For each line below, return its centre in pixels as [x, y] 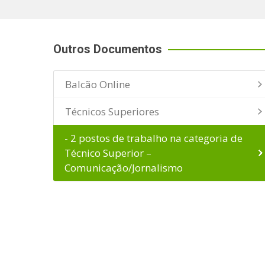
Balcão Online [98, 85]
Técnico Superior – [108, 153]
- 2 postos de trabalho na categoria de [153, 138]
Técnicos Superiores [112, 112]
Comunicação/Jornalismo [124, 168]
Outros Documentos [108, 49]
